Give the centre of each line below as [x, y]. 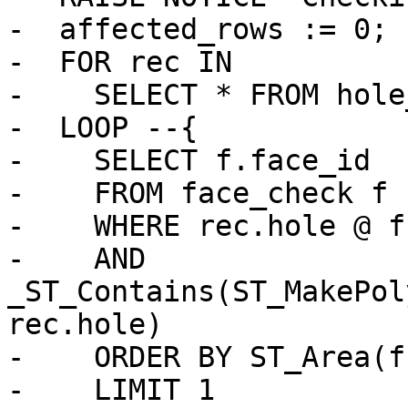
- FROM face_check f [198, 194]
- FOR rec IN [120, 62]
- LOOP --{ [102, 128]
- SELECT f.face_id [189, 161]
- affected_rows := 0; [198, 30]
